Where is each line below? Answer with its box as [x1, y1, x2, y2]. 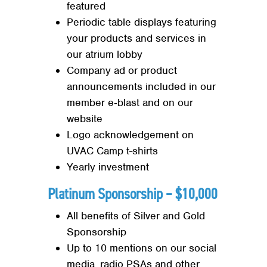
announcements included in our [67, 80, 216, 94]
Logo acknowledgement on [67, 128, 194, 142]
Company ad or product [67, 64, 177, 77]
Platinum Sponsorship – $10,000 [48, 184, 218, 204]
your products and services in [67, 32, 206, 45]
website [67, 112, 103, 126]
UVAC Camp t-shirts [67, 144, 158, 158]
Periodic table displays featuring [67, 15, 216, 29]
